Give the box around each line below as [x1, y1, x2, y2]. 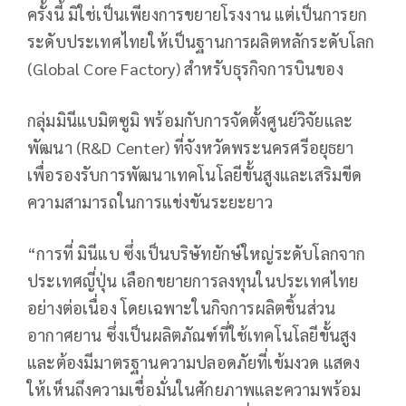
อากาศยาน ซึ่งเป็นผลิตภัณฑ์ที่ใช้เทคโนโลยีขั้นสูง [27, 324, 357, 345]
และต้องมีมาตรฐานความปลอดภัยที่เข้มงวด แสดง [27, 351, 361, 372]
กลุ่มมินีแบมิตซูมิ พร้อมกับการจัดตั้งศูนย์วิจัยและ [27, 109, 353, 130]
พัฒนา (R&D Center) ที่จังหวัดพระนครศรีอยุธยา [27, 136, 354, 158]
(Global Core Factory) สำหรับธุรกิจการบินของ [27, 57, 343, 79]
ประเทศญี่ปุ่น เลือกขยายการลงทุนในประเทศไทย [27, 269, 359, 291]
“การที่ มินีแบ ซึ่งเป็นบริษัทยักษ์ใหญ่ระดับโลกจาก [27, 242, 366, 264]
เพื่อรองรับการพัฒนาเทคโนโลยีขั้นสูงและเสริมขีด [27, 163, 362, 185]
